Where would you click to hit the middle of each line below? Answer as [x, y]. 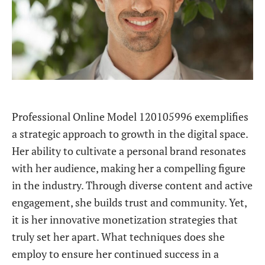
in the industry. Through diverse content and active [132, 185]
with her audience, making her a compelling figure [129, 168]
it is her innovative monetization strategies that [125, 219]
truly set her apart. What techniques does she [118, 237]
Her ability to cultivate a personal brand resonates [129, 151]
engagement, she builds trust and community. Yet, [129, 202]
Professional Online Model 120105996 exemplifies [130, 117]
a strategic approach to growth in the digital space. [130, 134]
